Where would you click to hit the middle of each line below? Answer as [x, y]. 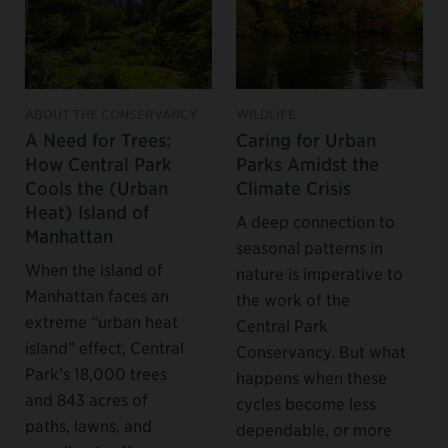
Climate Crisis [293, 187]
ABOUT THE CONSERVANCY [111, 113]
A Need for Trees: [98, 139]
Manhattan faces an [97, 294]
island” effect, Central [104, 346]
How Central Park [98, 163]
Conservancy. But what [321, 350]
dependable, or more [314, 428]
